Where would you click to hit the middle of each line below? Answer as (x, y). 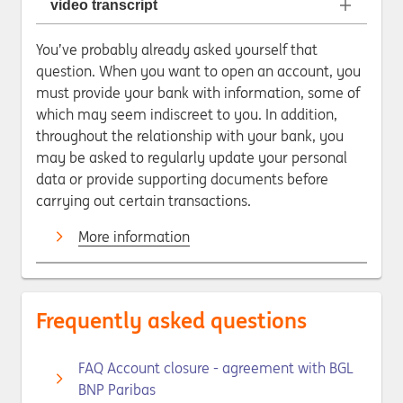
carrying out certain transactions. (145, 201)
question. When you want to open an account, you (198, 71)
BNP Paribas (117, 390)
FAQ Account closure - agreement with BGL (216, 368)
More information (134, 237)
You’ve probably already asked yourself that (177, 49)
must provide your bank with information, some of (198, 93)
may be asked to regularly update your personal (192, 157)
